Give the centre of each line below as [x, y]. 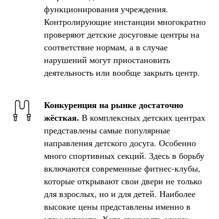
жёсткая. [62, 117]
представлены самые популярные [107, 130]
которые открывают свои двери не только [123, 181]
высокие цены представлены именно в [117, 206]
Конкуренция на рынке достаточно [114, 104]
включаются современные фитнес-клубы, [122, 168]
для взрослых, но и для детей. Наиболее [120, 193]
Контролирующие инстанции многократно [125, 21]
